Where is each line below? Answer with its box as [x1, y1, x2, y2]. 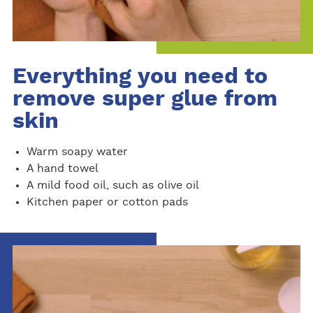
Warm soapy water [26, 145, 128, 157]
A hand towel [26, 162, 99, 174]
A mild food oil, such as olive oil [26, 179, 199, 191]
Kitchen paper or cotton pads [26, 196, 188, 208]
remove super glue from [12, 87, 277, 110]
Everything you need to [12, 64, 268, 87]
